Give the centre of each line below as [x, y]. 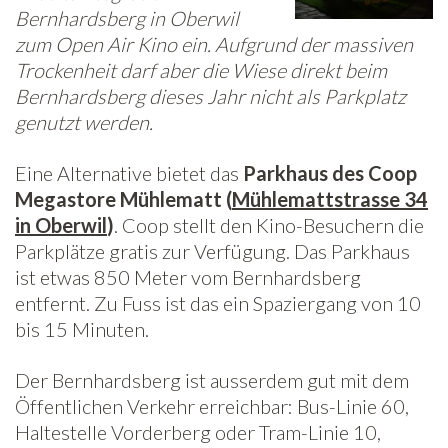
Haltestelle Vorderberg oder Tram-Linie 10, [198, 431]
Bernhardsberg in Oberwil [127, 17]
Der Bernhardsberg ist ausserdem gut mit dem [212, 379]
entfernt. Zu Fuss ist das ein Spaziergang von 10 [218, 302]
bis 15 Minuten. [82, 328]
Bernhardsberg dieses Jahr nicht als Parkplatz [210, 95]
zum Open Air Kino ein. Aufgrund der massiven [214, 43]
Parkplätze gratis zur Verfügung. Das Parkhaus [212, 250]
